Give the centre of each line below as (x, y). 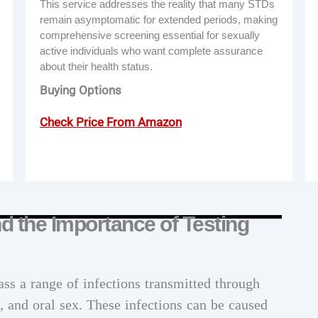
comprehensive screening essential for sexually (149, 35)
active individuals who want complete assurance (151, 51)
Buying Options (80, 91)
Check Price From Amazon (110, 122)
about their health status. (96, 67)
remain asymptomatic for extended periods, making (158, 20)
